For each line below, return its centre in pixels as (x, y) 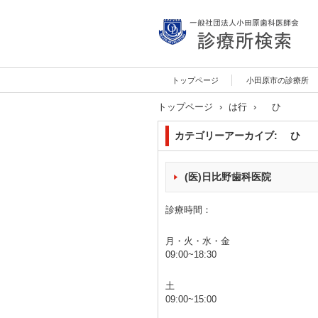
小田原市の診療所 (277, 80)
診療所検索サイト (209, 65)
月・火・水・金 (198, 241)
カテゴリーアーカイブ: (227, 136)
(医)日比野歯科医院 (228, 177)
